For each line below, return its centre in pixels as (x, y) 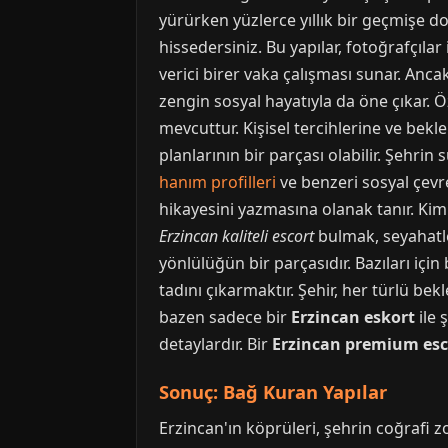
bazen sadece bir (225, 317)
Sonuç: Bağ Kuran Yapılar (273, 391)
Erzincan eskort (353, 317)
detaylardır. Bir (215, 344)
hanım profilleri (217, 182)
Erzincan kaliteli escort (236, 236)
